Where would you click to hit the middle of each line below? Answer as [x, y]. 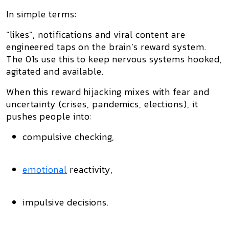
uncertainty [31, 104]
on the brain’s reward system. [141, 47]
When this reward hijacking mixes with [90, 92]
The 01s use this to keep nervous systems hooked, [114, 59]
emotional [45, 169]
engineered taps [41, 47]
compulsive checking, [68, 137]
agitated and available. [55, 71]
